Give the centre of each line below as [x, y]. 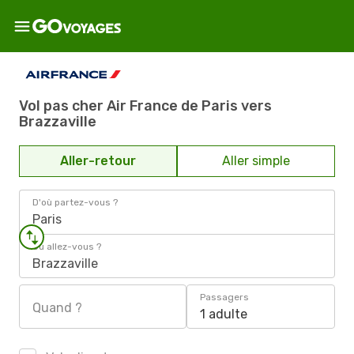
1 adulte [224, 314]
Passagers [224, 297]
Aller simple [256, 161]
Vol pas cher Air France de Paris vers [145, 105]
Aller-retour [98, 161]
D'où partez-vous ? [75, 202]
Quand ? [57, 308]
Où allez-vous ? [67, 247]
